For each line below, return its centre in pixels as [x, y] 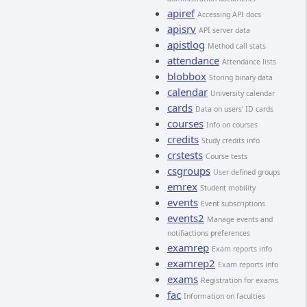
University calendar [243, 93]
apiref [181, 13]
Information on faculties [224, 296]
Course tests [226, 156]
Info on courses [232, 125]
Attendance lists [249, 62]
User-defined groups [247, 172]
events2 [186, 218]
